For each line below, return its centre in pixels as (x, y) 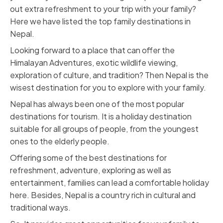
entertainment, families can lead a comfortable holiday (110, 182)
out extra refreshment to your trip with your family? (103, 9)
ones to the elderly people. (60, 141)
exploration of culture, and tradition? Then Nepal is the (109, 75)
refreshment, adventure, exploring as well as (91, 170)
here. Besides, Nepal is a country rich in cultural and (103, 195)
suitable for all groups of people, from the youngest (104, 129)
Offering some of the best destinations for (88, 158)
